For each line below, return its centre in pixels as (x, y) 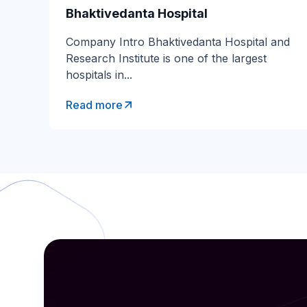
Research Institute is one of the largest (166, 58)
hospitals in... (99, 75)
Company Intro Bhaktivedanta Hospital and (178, 42)
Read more (94, 105)
